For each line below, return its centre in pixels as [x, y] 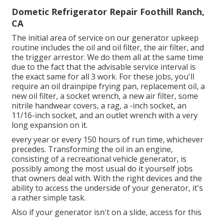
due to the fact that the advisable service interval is [104, 67]
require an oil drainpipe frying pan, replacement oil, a [108, 86]
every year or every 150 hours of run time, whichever [108, 139]
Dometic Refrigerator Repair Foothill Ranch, [108, 11]
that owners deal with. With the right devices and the [107, 178]
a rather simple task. [49, 197]
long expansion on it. [50, 125]
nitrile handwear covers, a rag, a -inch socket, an [99, 105]
